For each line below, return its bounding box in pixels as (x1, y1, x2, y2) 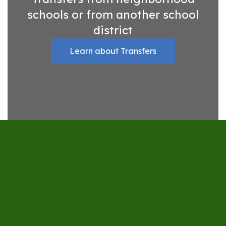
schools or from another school (27, 8, 199, 22)
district (93, 23, 133, 37)
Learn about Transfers (70, 46, 157, 56)
